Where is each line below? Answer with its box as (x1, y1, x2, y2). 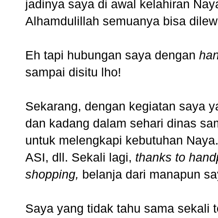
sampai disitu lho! (25, 65, 121, 79)
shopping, (25, 167, 79, 182)
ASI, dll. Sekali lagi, (25, 150, 135, 164)
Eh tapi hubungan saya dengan (25, 48, 199, 62)
